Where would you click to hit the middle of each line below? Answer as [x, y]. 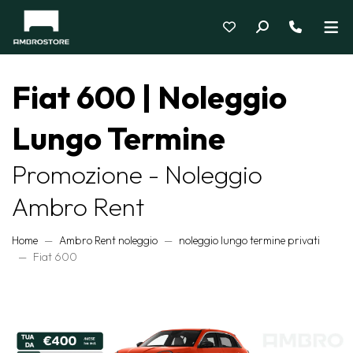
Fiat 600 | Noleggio [149, 97]
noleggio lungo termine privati [249, 240]
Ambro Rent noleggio [108, 240]
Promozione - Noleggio [137, 174]
